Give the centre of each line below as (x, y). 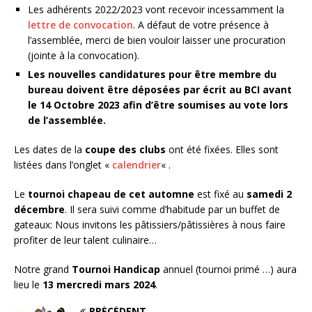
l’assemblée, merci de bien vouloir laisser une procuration (157, 40)
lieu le (28, 284)
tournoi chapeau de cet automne (111, 194)
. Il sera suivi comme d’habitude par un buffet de (172, 209)
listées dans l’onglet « (63, 164)
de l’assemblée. (67, 120)
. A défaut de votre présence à (201, 24)
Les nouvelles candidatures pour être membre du (152, 74)
